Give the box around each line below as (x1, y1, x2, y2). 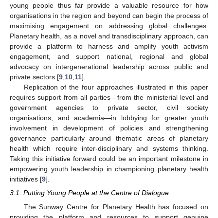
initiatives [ (10, 175, 42, 183)
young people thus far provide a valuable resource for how (10, 1, 208, 10)
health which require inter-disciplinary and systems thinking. (10, 145, 208, 153)
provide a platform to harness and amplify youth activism (10, 42, 208, 51)
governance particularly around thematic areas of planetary (10, 134, 208, 143)
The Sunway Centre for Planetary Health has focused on (23, 202, 208, 211)
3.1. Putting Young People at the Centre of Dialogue (10, 189, 169, 197)
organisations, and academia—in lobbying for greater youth (10, 114, 208, 122)
